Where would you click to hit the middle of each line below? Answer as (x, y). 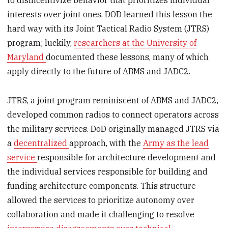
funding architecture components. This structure (102, 186)
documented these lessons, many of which (127, 57)
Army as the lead (176, 143)
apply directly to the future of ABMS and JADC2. (99, 72)
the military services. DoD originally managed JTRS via (113, 129)
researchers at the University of (135, 43)
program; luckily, (41, 43)
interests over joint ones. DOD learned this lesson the (110, 15)
